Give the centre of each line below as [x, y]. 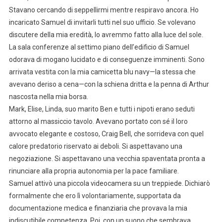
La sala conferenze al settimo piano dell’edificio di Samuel [99, 47]
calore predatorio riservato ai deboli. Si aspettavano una [95, 146]
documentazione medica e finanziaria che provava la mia [98, 208]
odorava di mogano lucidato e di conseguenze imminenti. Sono [107, 59]
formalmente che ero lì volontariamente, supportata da [95, 195]
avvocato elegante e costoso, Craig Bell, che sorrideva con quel [106, 134]
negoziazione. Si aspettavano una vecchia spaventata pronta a [107, 158]
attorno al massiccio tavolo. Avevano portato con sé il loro [98, 121]
